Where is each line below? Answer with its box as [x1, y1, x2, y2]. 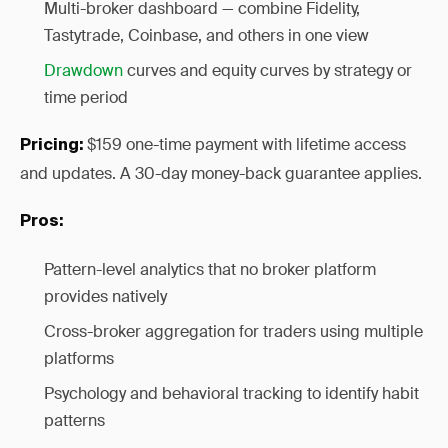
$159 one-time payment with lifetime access [83, 134, 406, 155]
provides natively [44, 286, 167, 307]
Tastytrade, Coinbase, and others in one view [44, 25, 369, 46]
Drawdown [44, 60, 123, 81]
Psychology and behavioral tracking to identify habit [44, 383, 419, 404]
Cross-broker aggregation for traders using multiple [44, 321, 423, 342]
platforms [44, 348, 114, 369]
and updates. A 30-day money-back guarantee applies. [20, 163, 422, 184]
